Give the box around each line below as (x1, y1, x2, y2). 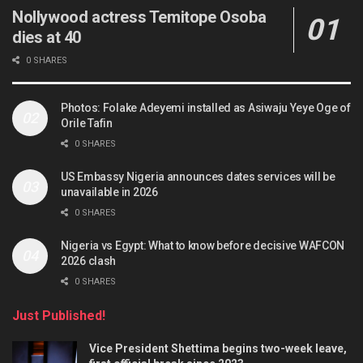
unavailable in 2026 (61, 185, 158, 199)
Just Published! (12, 307, 105, 323)
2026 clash (61, 254, 117, 267)
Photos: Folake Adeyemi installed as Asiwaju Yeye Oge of (61, 100, 351, 114)
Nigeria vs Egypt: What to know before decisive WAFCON (61, 238, 345, 252)
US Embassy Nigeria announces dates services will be (61, 169, 335, 183)
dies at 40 (12, 27, 81, 47)
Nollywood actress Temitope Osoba (12, 6, 267, 27)
